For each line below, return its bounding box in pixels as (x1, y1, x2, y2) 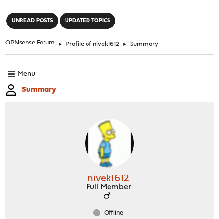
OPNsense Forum (5, 39, 55, 46)
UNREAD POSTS (12, 18, 53, 23)
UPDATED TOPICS (65, 18, 110, 23)
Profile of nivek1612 (66, 41, 120, 47)
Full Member (86, 183, 131, 191)
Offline (103, 209, 123, 216)
